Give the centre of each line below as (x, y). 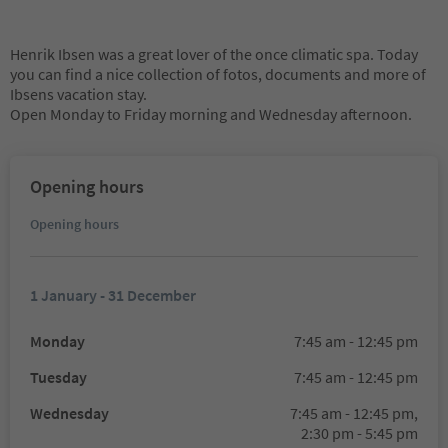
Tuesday (58, 377)
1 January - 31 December (113, 295)
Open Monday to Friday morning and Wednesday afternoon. (211, 114)
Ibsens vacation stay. (78, 94)
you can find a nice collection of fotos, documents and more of (218, 74)
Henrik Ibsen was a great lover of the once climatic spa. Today (214, 54)
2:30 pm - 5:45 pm (359, 433)
